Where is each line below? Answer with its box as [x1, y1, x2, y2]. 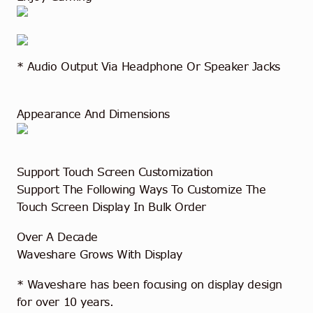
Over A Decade [16, 229, 98, 245]
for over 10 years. [16, 294, 114, 310]
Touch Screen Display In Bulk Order [16, 199, 206, 215]
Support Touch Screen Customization [16, 164, 213, 180]
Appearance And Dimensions [16, 105, 170, 122]
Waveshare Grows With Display [16, 247, 182, 263]
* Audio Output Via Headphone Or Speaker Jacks [16, 58, 280, 74]
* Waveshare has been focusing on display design [16, 277, 282, 293]
